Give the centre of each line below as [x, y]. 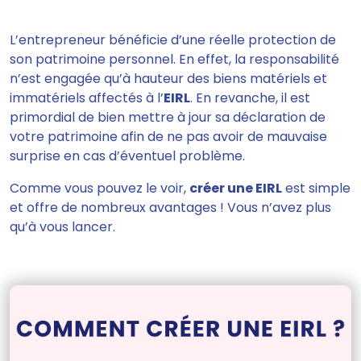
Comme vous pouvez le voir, [100, 189]
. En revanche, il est [250, 98]
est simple [316, 189]
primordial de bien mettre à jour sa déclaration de [168, 118]
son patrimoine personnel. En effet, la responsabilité [174, 60]
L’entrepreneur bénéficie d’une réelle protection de [173, 40]
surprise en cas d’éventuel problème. [127, 156]
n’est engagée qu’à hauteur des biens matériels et [168, 79]
